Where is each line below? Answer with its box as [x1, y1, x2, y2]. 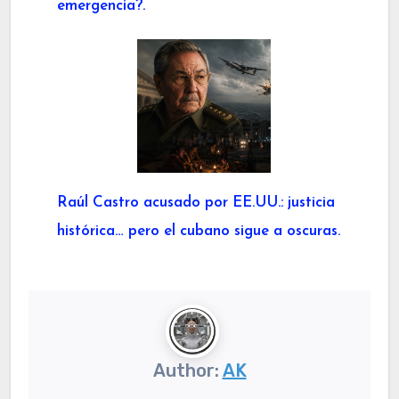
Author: [152, 359, 223, 381]
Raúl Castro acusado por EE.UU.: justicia [57, 194, 335, 210]
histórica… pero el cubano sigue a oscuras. [57, 223, 340, 239]
